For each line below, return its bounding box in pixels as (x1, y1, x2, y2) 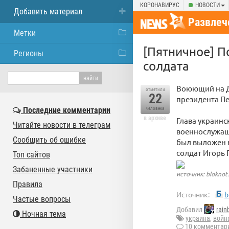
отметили (145, 87, 165, 92)
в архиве (144, 114, 166, 122)
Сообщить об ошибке (13, 135, 86, 145)
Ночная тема (20, 209, 66, 219)
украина (186, 214, 210, 223)
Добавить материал (14, 7, 82, 16)
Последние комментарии (21, 105, 110, 115)
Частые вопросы (13, 194, 71, 204)
